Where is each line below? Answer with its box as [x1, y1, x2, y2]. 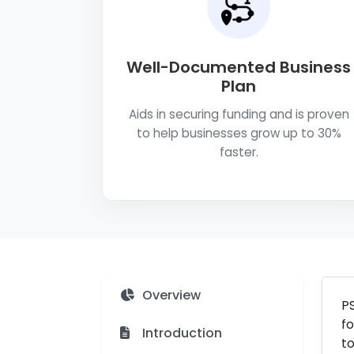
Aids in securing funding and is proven [128, 106, 349, 122]
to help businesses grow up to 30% [136, 125, 341, 141]
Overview [142, 286, 201, 304]
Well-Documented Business [126, 56, 351, 78]
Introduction [142, 324, 222, 342]
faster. [219, 144, 258, 160]
